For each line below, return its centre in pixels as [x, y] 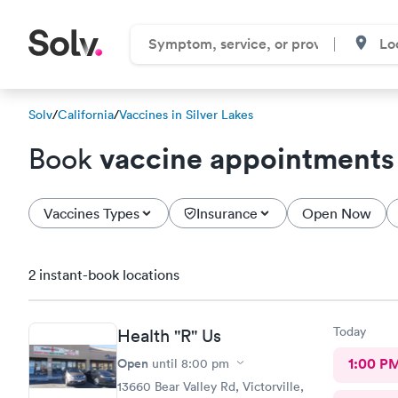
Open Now [337, 213]
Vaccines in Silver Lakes [186, 115]
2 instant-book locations [104, 275]
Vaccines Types [92, 213]
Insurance [227, 213]
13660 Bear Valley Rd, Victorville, [211, 386]
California [86, 115]
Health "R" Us [169, 335]
